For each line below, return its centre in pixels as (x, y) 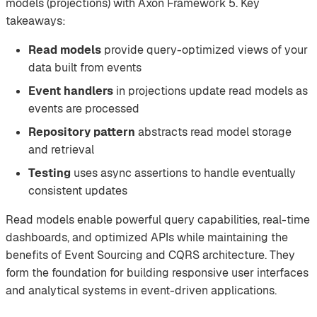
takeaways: (36, 21)
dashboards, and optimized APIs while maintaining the (147, 237)
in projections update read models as (211, 91)
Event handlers (71, 91)
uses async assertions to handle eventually (183, 173)
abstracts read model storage (213, 132)
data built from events (85, 67)
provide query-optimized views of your (204, 50)
